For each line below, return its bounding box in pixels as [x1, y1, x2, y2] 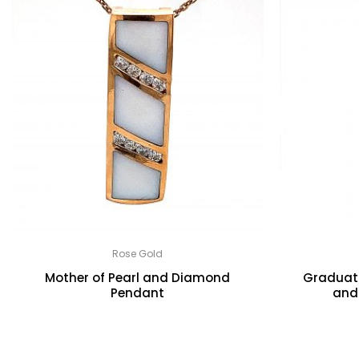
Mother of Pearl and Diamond [45, 268, 231, 286]
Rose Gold [112, 246, 163, 260]
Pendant [111, 284, 165, 301]
